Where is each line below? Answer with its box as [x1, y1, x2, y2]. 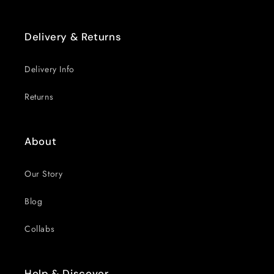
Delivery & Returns [24, 30, 122, 44]
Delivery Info [24, 63, 75, 76]
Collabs [24, 223, 55, 235]
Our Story [24, 168, 63, 180]
